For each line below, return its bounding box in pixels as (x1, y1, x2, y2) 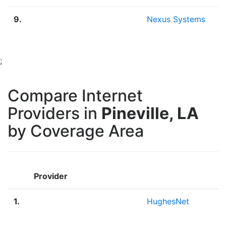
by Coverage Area (8, 121, 144, 141)
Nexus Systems (147, 14, 205, 24)
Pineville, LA (101, 103, 199, 123)
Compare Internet (8, 85, 143, 105)
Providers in (8, 103, 101, 123)
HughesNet (147, 196, 189, 206)
